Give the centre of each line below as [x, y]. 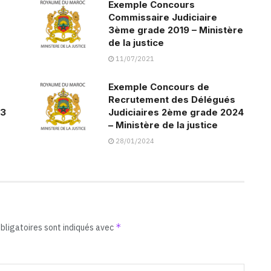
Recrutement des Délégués [172, 100]
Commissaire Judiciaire [163, 18]
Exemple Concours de [159, 87]
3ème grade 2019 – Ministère [176, 30]
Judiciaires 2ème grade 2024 [176, 113]
